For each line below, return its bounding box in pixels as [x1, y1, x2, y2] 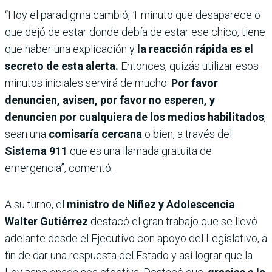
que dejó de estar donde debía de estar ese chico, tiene [5, 25, 265, 38]
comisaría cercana [49, 127, 142, 140]
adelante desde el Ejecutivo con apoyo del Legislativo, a [5, 231, 267, 245]
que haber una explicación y [5, 42, 135, 55]
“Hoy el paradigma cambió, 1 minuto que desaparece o [5, 8, 260, 21]
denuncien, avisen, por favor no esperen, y [5, 93, 215, 106]
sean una [5, 127, 49, 140]
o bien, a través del [142, 127, 232, 140]
